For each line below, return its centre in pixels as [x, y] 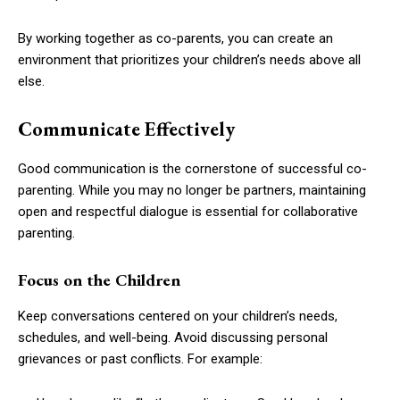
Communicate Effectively [126, 129]
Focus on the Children [99, 279]
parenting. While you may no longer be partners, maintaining [192, 190]
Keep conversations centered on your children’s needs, [178, 316]
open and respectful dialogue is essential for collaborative [188, 211]
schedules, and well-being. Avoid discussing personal [173, 337]
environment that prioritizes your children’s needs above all [189, 59]
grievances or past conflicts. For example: [140, 358]
